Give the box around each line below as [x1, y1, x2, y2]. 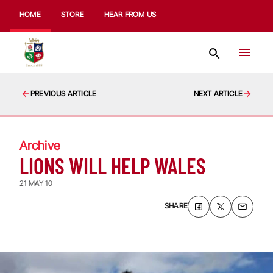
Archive [19, 138, 60, 153]
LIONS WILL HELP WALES [19, 152, 206, 179]
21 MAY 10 [19, 179, 52, 188]
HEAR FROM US [104, 10, 157, 19]
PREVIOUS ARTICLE [30, 89, 97, 98]
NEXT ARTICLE [193, 89, 243, 98]
